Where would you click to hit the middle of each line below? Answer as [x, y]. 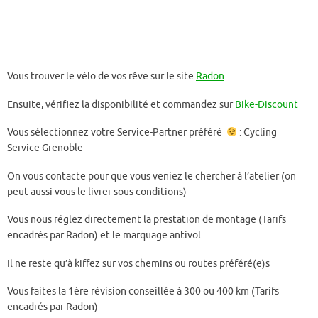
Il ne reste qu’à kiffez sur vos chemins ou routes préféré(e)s [138, 263]
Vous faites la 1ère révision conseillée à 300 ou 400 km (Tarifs [143, 291]
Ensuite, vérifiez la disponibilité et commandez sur [121, 104]
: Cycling [257, 132]
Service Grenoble [45, 148]
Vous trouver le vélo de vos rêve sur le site [102, 76]
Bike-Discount [267, 104]
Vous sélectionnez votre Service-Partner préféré [117, 132]
